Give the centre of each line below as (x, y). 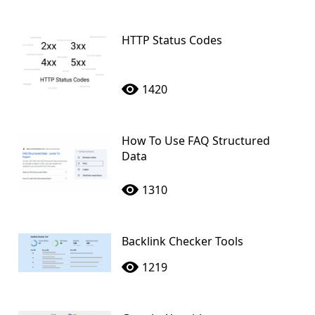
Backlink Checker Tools (182, 241)
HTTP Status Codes (172, 40)
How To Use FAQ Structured (195, 140)
